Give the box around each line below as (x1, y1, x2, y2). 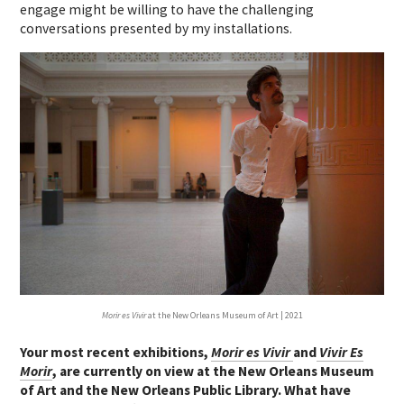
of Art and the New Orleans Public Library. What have (20, 381, 352, 399)
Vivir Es (317, 343, 364, 361)
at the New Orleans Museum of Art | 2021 (145, 308, 303, 321)
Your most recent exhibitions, (20, 343, 212, 361)
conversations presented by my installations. (20, 19, 293, 37)
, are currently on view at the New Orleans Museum (52, 362, 375, 380)
